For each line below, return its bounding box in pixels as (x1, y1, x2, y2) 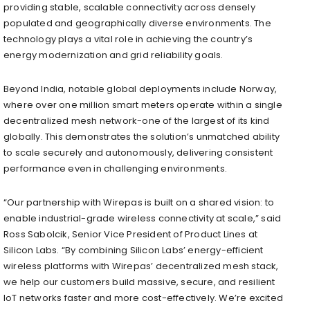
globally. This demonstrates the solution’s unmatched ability (3, 129, 280, 143)
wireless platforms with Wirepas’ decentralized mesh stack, (3, 259, 279, 273)
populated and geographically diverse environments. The (3, 16, 271, 30)
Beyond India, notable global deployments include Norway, (3, 82, 277, 95)
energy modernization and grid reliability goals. (3, 48, 224, 62)
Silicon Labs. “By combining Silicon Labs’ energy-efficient (3, 243, 264, 257)
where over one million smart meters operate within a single (3, 98, 282, 111)
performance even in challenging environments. (3, 161, 228, 175)
